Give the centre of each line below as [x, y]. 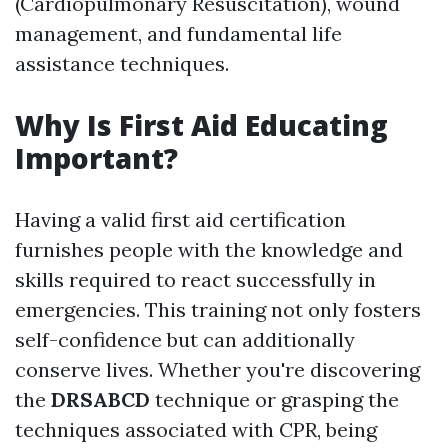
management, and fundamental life [178, 33]
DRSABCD [100, 399]
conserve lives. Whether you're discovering [217, 369]
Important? [96, 158]
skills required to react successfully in [195, 279]
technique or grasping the [274, 399]
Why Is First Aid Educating [201, 125]
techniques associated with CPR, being [196, 429]
